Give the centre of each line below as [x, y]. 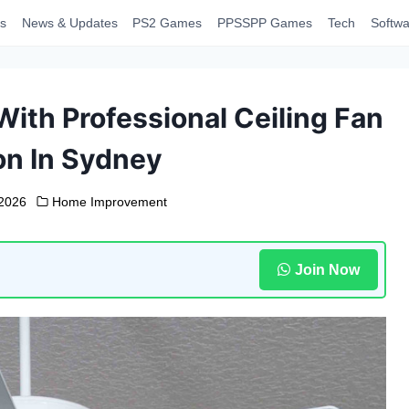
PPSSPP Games [265, 23]
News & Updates [69, 23]
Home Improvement [110, 202]
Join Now [327, 269]
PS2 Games [168, 23]
